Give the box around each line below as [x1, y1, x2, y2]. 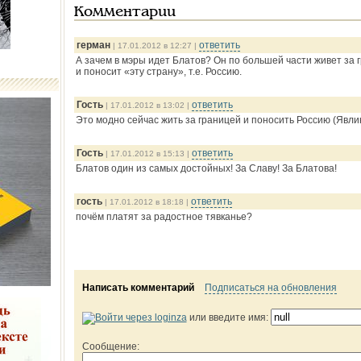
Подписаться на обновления [204, 282, 337, 293]
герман [76, 39, 110, 51]
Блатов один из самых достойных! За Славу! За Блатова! [75, 163, 337, 174]
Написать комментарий [81, 282, 194, 293]
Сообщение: [81, 341, 139, 352]
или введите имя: [186, 312, 271, 323]
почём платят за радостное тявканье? [75, 211, 252, 222]
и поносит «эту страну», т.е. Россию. [75, 66, 242, 77]
